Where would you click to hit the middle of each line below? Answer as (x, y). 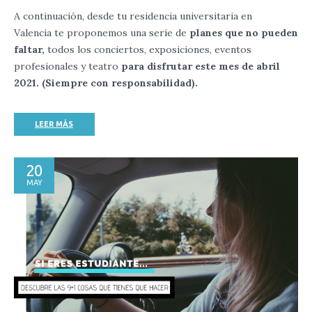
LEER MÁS (54, 124)
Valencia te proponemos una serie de (102, 33)
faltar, (31, 50)
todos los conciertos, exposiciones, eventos (149, 50)
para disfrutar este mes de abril (199, 67)
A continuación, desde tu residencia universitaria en (133, 16)
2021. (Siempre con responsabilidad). (106, 83)
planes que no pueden (244, 33)
